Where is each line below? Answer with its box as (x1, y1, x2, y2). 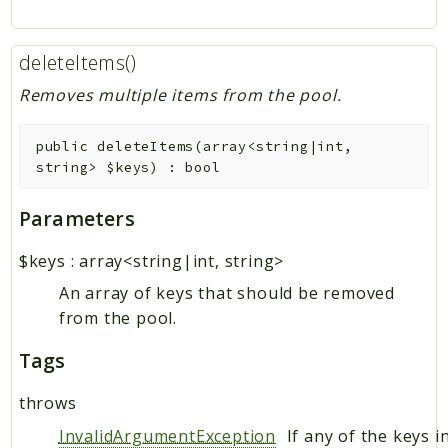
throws (18, 392, 77, 415)
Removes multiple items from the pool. (18, 84, 342, 106)
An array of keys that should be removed (58, 282, 395, 305)
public (35, 137, 89, 155)
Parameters (18, 205, 135, 233)
